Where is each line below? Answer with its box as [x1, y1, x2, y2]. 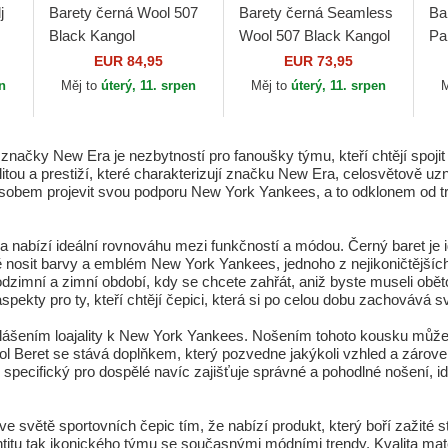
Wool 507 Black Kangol [238, 27, 390, 44]
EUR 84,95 [93, 53, 163, 69]
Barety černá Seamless [238, 4, 393, 21]
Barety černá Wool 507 [48, 4, 198, 21]
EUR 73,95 [283, 53, 353, 69]
